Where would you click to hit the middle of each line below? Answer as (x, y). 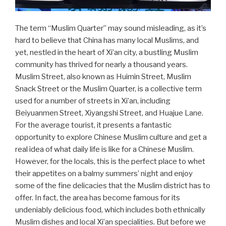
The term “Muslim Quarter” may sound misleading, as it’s (111, 28)
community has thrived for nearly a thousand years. (101, 65)
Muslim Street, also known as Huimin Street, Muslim (103, 77)
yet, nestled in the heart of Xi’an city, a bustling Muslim (107, 52)
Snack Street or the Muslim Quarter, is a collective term (108, 89)
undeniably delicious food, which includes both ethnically (110, 210)
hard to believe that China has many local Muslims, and (107, 40)
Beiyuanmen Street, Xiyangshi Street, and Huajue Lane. (109, 113)
